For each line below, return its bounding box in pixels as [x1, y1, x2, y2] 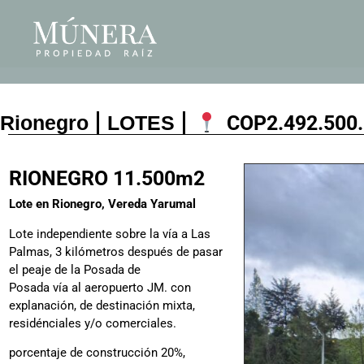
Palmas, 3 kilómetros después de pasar [9, 244, 223, 259]
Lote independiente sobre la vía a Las [9, 226, 210, 241]
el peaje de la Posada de [9, 262, 141, 277]
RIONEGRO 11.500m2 [9, 167, 205, 191]
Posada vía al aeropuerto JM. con [9, 279, 191, 295]
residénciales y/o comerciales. [9, 315, 176, 331]
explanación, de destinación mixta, [9, 297, 195, 313]
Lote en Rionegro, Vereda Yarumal [9, 197, 196, 212]
